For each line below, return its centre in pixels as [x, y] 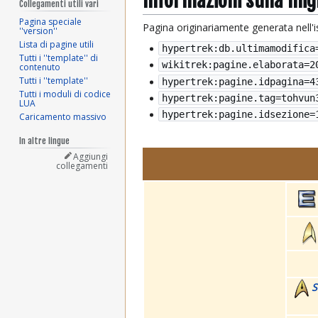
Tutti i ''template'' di [59, 57]
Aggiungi [91, 156]
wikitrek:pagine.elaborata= [236, 65]
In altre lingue [45, 141]
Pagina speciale [51, 21]
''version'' [39, 31]
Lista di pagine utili [57, 44]
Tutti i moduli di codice [65, 94]
